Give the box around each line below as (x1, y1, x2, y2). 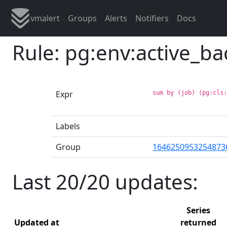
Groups (68, 13, 97, 24)
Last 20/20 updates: (12, 167, 198, 196)
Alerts (105, 13, 127, 24)
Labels (56, 120, 80, 132)
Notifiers (135, 13, 169, 24)
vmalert (30, 13, 60, 24)
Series (186, 204, 210, 216)
